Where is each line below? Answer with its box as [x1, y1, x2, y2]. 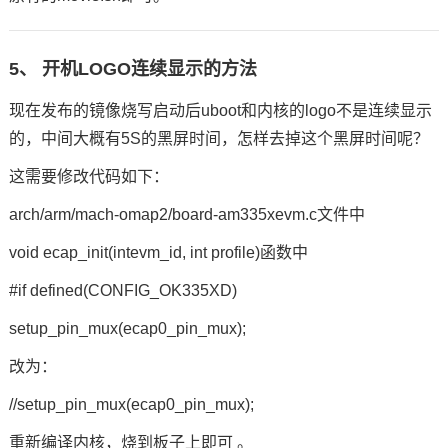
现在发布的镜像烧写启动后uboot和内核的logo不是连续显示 [8, 102, 432, 120]
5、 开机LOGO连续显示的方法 [8, 59, 257, 80]
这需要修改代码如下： [8, 168, 173, 186]
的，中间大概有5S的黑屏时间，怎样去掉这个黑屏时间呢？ [8, 130, 429, 148]
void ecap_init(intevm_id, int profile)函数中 [8, 244, 312, 262]
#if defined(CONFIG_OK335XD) [8, 282, 237, 300]
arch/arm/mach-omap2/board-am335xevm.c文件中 [8, 206, 369, 224]
